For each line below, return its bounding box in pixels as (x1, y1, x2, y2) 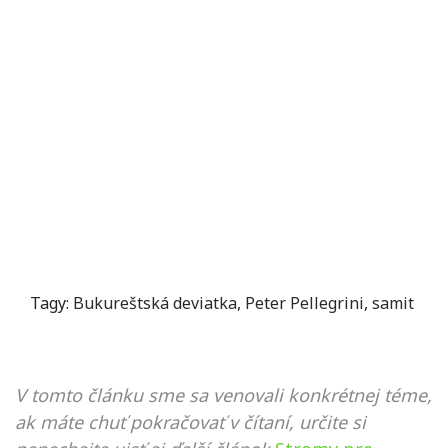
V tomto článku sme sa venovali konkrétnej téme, (15, 383, 432, 407)
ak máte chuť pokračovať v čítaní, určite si (15, 410, 366, 434)
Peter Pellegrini (245, 292, 364, 314)
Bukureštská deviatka (73, 292, 237, 314)
